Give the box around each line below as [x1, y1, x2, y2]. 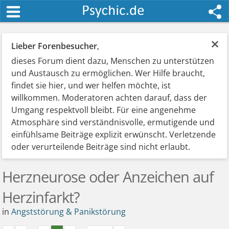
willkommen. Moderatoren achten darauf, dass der [11, 92, 208, 103]
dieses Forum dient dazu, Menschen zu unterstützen [11, 55, 215, 66]
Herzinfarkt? [2, 187, 80, 207]
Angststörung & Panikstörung [11, 206, 126, 217]
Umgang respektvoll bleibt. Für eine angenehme [11, 104, 196, 116]
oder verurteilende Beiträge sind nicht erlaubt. [11, 141, 191, 152]
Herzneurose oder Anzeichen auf [2, 167, 214, 187]
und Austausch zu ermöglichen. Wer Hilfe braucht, [11, 67, 205, 79]
